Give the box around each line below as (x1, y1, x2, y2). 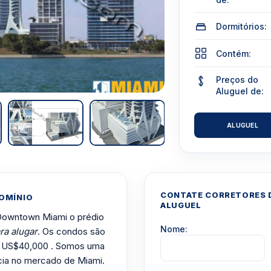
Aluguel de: (216, 86, 264, 96)
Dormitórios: (216, 21, 267, 31)
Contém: (216, 48, 252, 59)
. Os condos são (38, 226, 105, 237)
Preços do (216, 74, 259, 85)
